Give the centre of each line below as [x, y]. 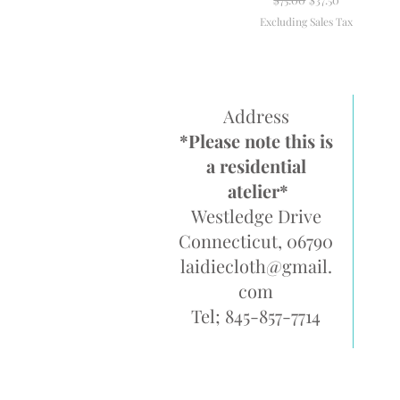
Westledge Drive [256, 215]
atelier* [256, 190]
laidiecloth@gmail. [256, 265]
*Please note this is [256, 140]
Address [256, 115]
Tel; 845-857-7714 [256, 315]
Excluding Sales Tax [307, 21]
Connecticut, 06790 [256, 240]
